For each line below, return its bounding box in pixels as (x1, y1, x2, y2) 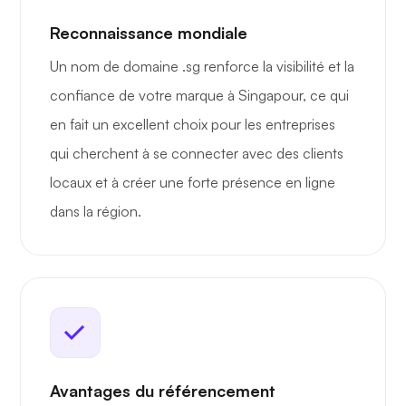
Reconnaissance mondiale (50, 23, 247, 43)
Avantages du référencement (50, 381, 275, 401)
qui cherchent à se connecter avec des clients (50, 144, 343, 163)
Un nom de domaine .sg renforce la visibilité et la (50, 57, 354, 76)
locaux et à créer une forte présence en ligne (50, 173, 335, 192)
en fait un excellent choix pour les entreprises (50, 115, 335, 134)
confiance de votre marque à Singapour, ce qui (50, 86, 349, 105)
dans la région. (50, 202, 141, 221)
